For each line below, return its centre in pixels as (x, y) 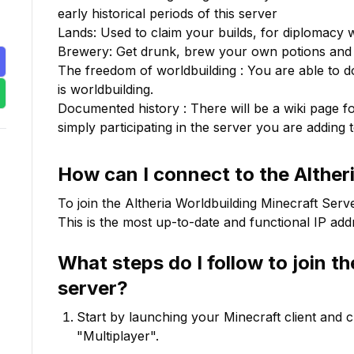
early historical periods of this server (168, 13)
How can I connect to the (176, 174)
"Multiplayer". (118, 336)
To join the (91, 203)
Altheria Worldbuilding (191, 203)
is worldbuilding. (105, 89)
